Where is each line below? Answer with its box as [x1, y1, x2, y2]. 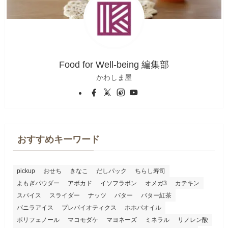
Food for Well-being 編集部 [59, 60, 169, 70]
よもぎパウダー [16, 180, 60, 187]
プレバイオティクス [61, 204, 117, 212]
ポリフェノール [16, 216, 60, 224]
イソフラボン [100, 180, 137, 187]
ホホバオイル [124, 204, 161, 212]
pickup [16, 167, 35, 175]
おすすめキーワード [17, 134, 100, 145]
